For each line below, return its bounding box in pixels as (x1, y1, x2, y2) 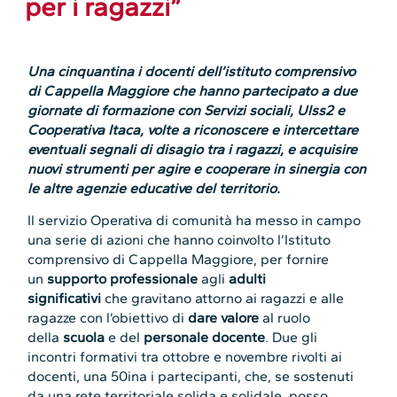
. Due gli (265, 328, 318, 346)
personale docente (144, 328, 266, 346)
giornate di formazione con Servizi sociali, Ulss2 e (27, 101, 346, 119)
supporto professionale (47, 269, 198, 287)
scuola (63, 328, 105, 346)
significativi (27, 289, 102, 307)
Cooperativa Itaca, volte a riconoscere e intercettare (27, 121, 359, 138)
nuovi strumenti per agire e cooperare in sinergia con (27, 160, 367, 177)
